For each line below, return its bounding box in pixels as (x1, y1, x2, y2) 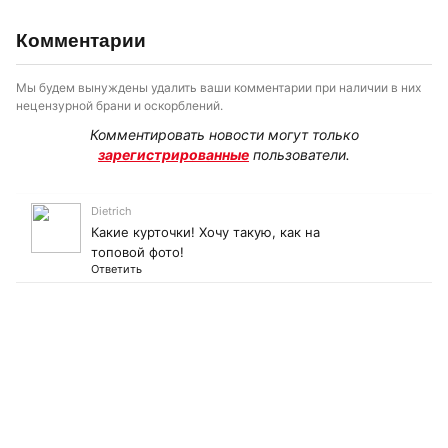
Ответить (91, 262, 142, 276)
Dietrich (91, 204, 132, 218)
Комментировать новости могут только (89, 126, 359, 143)
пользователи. (249, 146, 350, 163)
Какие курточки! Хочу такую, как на (91, 224, 320, 240)
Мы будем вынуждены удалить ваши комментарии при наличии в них (16, 80, 421, 95)
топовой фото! (91, 244, 184, 260)
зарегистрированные (98, 146, 249, 163)
